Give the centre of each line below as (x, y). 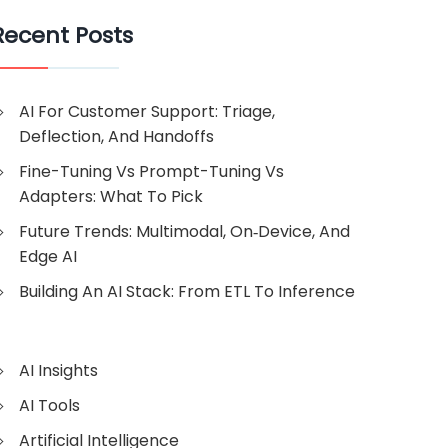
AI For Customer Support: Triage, (147, 111)
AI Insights (58, 370)
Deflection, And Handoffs (116, 136)
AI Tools (49, 405)
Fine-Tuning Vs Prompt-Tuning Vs (151, 171)
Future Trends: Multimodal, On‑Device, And (184, 231)
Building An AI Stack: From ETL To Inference (187, 291)
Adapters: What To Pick (111, 196)
